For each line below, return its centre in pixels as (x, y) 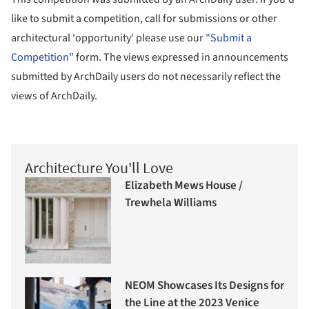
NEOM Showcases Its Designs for (205, 286)
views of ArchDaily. (54, 96)
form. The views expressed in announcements (181, 57)
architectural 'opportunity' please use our (108, 38)
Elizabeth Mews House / (184, 186)
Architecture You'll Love (99, 167)
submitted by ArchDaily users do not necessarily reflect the (146, 76)
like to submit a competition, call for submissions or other (144, 18)
